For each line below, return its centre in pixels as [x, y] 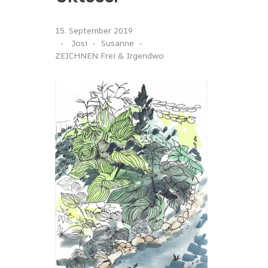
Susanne [117, 42]
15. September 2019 [94, 30]
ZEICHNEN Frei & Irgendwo [109, 55]
